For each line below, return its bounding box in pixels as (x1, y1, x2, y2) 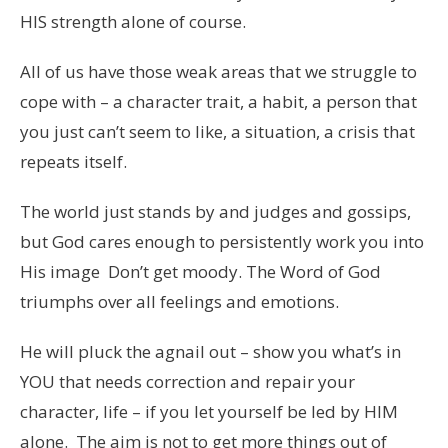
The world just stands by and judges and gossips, (20, 199, 411, 223)
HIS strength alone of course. (20, 9, 246, 33)
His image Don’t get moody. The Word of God (20, 259, 381, 283)
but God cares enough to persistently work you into (20, 229, 424, 253)
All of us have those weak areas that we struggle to (20, 59, 417, 83)
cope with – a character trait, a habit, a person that (20, 89, 417, 113)
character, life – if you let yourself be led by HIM (20, 399, 398, 423)
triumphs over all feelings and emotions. (20, 289, 339, 313)
